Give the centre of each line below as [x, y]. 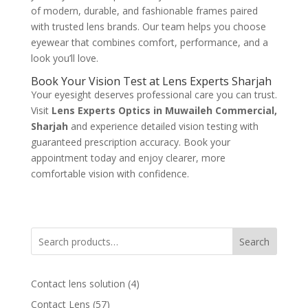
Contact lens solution [78, 284]
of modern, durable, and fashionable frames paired [144, 11]
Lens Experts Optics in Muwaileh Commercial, [164, 111]
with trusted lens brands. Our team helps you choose [148, 27]
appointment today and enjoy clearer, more [128, 158]
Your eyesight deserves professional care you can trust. [154, 95]
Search [255, 242]
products [155, 299]
